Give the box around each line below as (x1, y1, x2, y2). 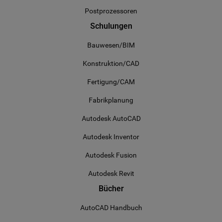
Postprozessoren (85, 7, 137, 15)
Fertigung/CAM (87, 78, 135, 86)
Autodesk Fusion (85, 151, 137, 159)
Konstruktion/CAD (83, 59, 139, 67)
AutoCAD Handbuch (80, 204, 142, 212)
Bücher (98, 184, 124, 193)
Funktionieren (170, 1, 208, 9)
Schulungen (90, 21, 132, 31)
